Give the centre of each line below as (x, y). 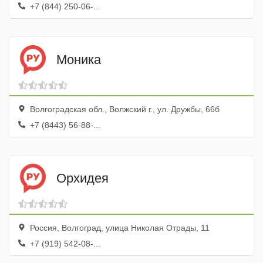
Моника (79, 59)
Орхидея (82, 178)
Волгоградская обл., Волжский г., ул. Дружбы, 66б (124, 109)
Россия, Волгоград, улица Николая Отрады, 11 (119, 228)
